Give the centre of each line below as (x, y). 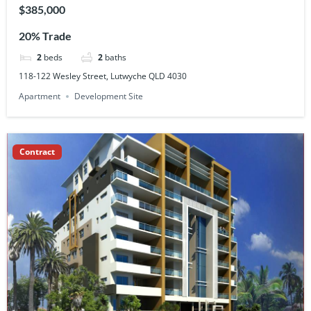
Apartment (40, 96)
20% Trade (45, 36)
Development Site (109, 96)
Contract (37, 152)
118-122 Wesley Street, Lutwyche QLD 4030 (103, 76)
